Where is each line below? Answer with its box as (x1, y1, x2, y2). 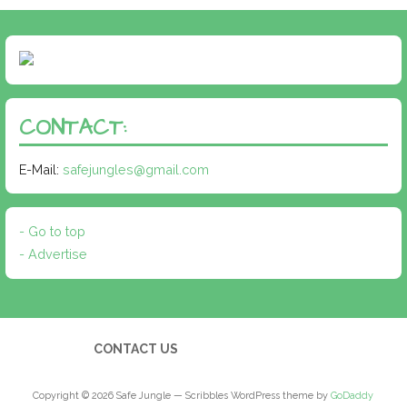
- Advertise (18, 246, 87, 263)
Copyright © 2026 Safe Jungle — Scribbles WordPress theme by (33, 389, 332, 402)
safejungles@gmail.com (62, 161, 209, 177)
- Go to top (18, 223, 85, 240)
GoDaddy (331, 389, 374, 402)
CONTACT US (93, 342, 178, 357)
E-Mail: (18, 161, 63, 177)
